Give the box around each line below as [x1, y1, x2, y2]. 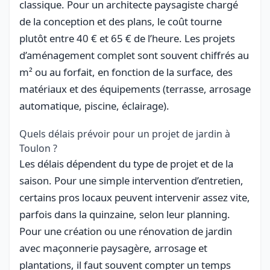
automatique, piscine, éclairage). [19, 98, 169, 113]
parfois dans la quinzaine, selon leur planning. [19, 207, 230, 221]
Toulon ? [19, 141, 57, 155]
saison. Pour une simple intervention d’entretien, [19, 173, 243, 187]
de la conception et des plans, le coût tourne [19, 14, 222, 28]
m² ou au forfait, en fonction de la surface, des [19, 64, 233, 79]
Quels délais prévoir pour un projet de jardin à [19, 127, 230, 140]
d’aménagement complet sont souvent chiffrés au [19, 48, 249, 62]
